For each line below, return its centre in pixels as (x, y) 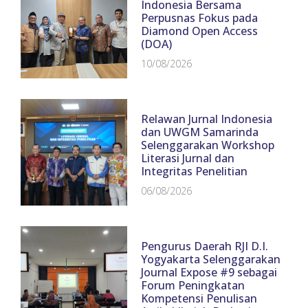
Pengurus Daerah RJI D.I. (205, 246)
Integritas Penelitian (195, 171)
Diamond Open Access (200, 31)
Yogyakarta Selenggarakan (211, 260)
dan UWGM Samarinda (200, 132)
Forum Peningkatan (193, 286)
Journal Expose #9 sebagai (209, 273)
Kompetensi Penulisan (199, 299)
